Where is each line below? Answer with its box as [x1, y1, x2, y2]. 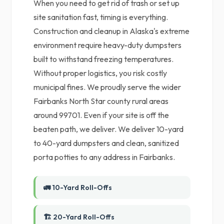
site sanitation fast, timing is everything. [33, 12, 168, 22]
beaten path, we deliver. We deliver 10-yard [33, 124, 184, 134]
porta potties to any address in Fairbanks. [33, 152, 175, 162]
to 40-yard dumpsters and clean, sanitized [33, 138, 179, 148]
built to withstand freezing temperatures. [33, 54, 174, 64]
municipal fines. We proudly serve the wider [33, 82, 181, 92]
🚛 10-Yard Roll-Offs [43, 183, 112, 192]
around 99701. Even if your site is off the [33, 110, 169, 120]
